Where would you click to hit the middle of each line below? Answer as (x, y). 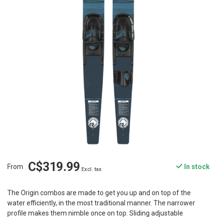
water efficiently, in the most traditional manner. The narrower (101, 203)
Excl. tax (92, 170)
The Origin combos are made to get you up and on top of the (99, 193)
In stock (196, 167)
